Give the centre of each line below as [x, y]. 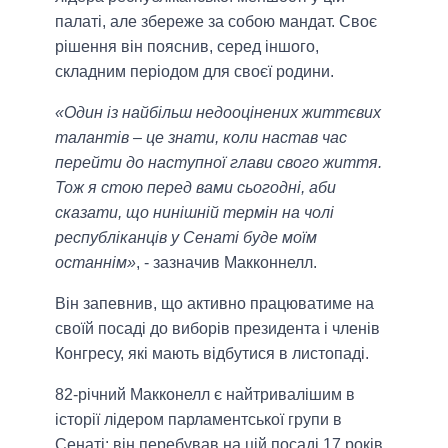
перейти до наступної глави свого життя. [218, 163]
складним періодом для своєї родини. [194, 72]
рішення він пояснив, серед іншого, [187, 47]
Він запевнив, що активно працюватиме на [214, 304]
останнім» [95, 263]
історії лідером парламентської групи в [198, 420]
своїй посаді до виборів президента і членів [217, 329]
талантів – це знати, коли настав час [201, 138]
